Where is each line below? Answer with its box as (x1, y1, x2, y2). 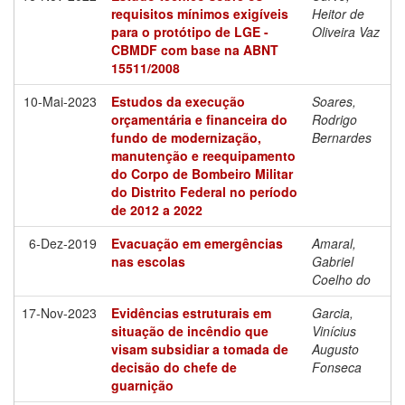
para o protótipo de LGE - (111, 22, 268, 41)
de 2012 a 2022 (111, 200, 202, 219)
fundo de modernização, (111, 127, 261, 146)
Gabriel (312, 251, 353, 270)
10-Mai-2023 (24, 91, 97, 110)
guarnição (111, 375, 174, 394)
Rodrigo (312, 109, 357, 128)
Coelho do (312, 269, 371, 288)
